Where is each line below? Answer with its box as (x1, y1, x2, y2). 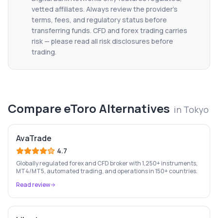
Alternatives (96, 100, 170, 116)
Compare (8, 100, 64, 116)
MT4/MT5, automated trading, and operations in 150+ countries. (16, 167, 198, 175)
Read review (16, 181, 50, 189)
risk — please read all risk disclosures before (32, 36, 173, 46)
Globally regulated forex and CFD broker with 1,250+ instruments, (16, 159, 198, 167)
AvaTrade (16, 133, 52, 144)
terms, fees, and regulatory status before (32, 15, 167, 24)
